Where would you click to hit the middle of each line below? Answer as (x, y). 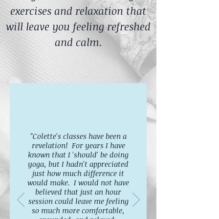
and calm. (78, 42)
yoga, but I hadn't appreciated (78, 164)
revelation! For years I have (78, 145)
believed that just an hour (78, 192)
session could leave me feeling (78, 201)
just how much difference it (78, 173)
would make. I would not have (78, 182)
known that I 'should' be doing (78, 154)
